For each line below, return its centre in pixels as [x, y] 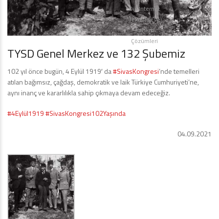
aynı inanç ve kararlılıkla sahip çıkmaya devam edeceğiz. [89, 93]
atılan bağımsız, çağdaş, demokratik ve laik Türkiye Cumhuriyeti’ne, [103, 82]
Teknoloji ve [144, 19]
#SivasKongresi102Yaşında [86, 113]
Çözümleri [144, 41]
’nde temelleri [179, 71]
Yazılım [144, 30]
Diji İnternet [144, 9]
